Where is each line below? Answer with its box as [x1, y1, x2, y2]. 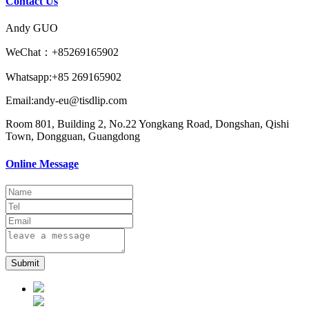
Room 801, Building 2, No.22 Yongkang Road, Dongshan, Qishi [6, 118, 289, 130]
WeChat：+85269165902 [6, 46, 119, 59]
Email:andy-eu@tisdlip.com [6, 94, 127, 107]
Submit [11, 257, 39, 268]
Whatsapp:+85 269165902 [6, 71, 121, 83]
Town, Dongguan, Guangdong [6, 130, 140, 143]
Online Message [6, 157, 79, 170]
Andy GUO [6, 22, 58, 34]
